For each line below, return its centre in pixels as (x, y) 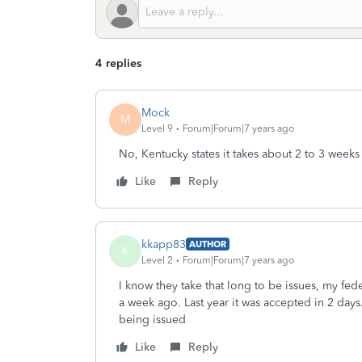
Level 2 (157, 260)
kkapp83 (164, 244)
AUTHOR (208, 244)
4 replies (118, 63)
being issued (152, 320)
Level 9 (157, 128)
